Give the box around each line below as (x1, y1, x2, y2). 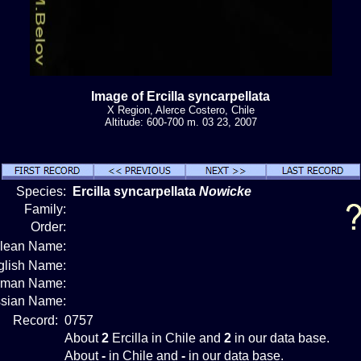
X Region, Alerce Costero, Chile (106, 103, 255, 116)
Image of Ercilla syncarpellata (91, 89, 270, 103)
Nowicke (199, 184, 251, 198)
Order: (31, 219, 69, 234)
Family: (24, 201, 69, 216)
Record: (13, 313, 61, 327)
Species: (16, 184, 69, 198)
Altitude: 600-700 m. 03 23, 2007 (104, 115, 257, 128)
